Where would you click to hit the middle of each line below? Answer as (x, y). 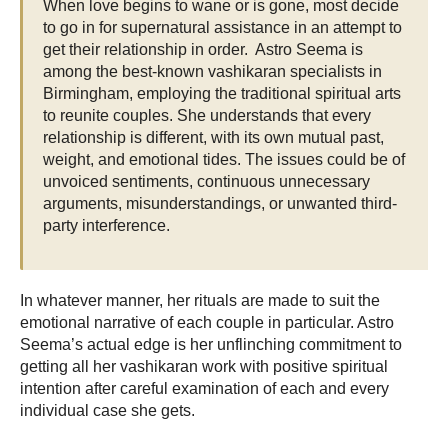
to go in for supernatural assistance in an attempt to (222, 28)
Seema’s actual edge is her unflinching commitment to (211, 344)
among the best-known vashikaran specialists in (212, 72)
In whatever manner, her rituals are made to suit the (200, 300)
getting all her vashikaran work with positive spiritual (204, 366)
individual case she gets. (109, 410)
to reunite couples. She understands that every (207, 116)
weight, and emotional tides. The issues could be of (224, 160)
